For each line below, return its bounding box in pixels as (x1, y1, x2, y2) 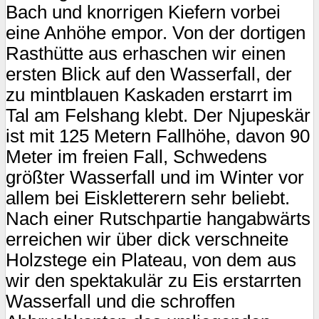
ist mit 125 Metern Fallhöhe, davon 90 (6, 126, 310, 147)
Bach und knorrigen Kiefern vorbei (6, 2, 281, 23)
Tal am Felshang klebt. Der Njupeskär (6, 105, 310, 126)
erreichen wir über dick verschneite (6, 229, 288, 250)
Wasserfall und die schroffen (6, 291, 235, 312)
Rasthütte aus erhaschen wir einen (6, 43, 286, 64)
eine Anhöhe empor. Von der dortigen (6, 23, 305, 43)
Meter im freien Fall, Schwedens (6, 147, 267, 167)
